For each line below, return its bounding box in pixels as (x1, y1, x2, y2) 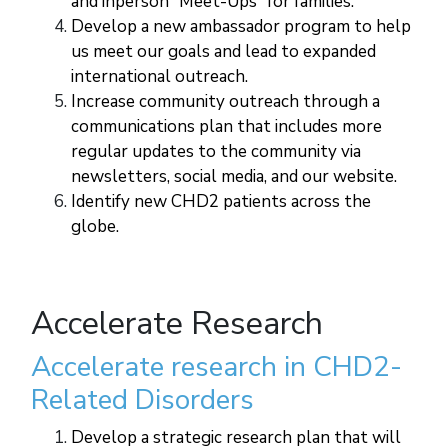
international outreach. (71, 65, 248, 89)
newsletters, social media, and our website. (71, 165, 397, 189)
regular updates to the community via (71, 140, 361, 164)
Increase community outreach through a (71, 90, 380, 114)
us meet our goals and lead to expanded (71, 40, 376, 64)
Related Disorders (31, 381, 254, 420)
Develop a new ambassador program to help (71, 15, 411, 39)
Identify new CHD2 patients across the (71, 190, 371, 214)
